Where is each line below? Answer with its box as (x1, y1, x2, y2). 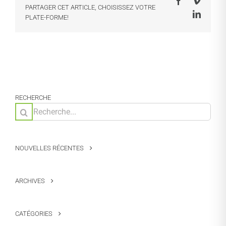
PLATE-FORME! (25, 14, 69, 22)
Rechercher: (15, 103, 51, 111)
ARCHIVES (15, 177, 45, 185)
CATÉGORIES (15, 209, 52, 217)
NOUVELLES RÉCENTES (15, 144, 84, 152)
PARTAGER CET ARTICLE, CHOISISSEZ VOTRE (25, 4, 155, 12)
